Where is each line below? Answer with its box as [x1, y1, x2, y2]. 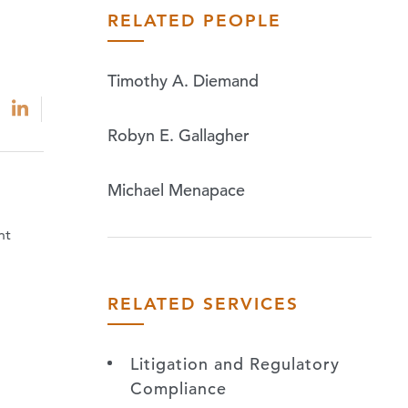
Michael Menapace [107, 178, 245, 200]
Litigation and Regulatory [130, 352, 340, 374]
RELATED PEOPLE [107, 9, 281, 31]
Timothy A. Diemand [107, 69, 259, 91]
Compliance [130, 377, 227, 399]
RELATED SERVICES [107, 292, 299, 314]
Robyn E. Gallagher [107, 124, 250, 146]
